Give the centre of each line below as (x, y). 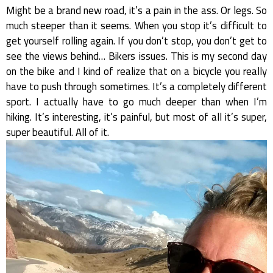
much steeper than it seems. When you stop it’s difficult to (136, 25)
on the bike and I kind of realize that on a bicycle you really (136, 71)
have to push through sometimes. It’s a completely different (136, 86)
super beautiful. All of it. (58, 132)
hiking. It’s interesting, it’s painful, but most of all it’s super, (136, 117)
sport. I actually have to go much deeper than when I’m (136, 101)
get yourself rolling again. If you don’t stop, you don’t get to (136, 41)
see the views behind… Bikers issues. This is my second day (136, 56)
